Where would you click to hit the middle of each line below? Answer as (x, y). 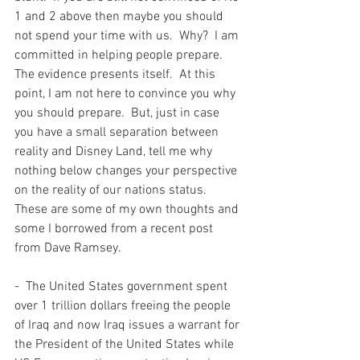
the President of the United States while (126, 345)
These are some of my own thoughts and (128, 210)
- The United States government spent (123, 287)
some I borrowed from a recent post (115, 229)
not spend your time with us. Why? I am (128, 36)
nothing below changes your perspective (127, 171)
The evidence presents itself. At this (117, 75)
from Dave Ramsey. (71, 248)
